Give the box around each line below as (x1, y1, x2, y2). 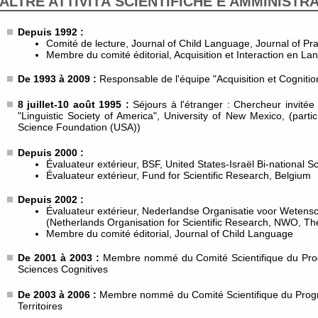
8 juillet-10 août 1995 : (18, 99, 133, 110)
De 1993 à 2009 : (18, 73, 99, 84)
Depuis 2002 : (18, 194, 84, 205)
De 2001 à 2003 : (18, 252, 103, 263)
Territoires (18, 300, 62, 312)
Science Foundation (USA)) (18, 121, 141, 133)
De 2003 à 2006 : (18, 289, 100, 300)
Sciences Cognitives (18, 263, 108, 275)
